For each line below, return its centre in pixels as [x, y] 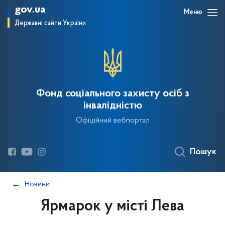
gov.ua [30, 10]
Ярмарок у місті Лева [113, 206]
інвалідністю [113, 106]
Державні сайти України [50, 23]
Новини [37, 184]
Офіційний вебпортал [113, 121]
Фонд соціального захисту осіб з [113, 94]
